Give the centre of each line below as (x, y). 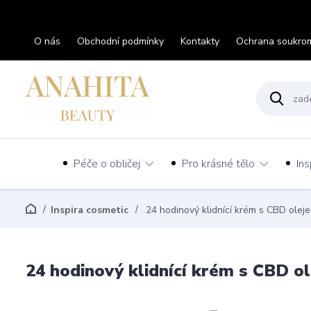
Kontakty (200, 41)
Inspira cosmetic (90, 210)
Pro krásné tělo (218, 163)
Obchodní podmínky (120, 41)
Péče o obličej (107, 163)
